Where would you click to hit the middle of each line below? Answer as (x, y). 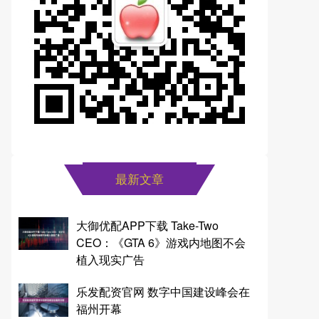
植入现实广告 (110, 259)
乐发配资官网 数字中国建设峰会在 (163, 292)
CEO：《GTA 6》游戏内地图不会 (161, 242)
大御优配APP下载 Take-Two (147, 225)
